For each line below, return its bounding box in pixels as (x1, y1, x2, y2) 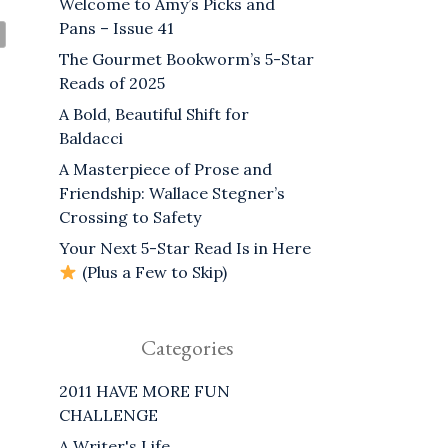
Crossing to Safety (59, 207, 202, 228)
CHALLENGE (59, 405, 159, 426)
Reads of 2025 (59, 73, 166, 94)
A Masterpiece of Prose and (59, 159, 273, 180)
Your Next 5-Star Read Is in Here (59, 238, 312, 259)
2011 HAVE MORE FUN (59, 381, 231, 402)
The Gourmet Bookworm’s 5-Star (59, 49, 315, 70)
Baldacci (59, 128, 124, 149)
